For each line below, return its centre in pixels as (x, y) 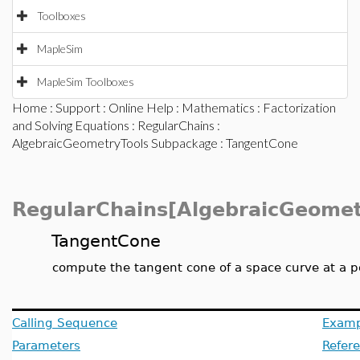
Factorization (299, 107)
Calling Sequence (65, 323)
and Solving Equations (71, 125)
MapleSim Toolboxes (86, 82)
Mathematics (218, 107)
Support (78, 107)
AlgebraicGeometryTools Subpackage (115, 143)
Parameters (46, 345)
